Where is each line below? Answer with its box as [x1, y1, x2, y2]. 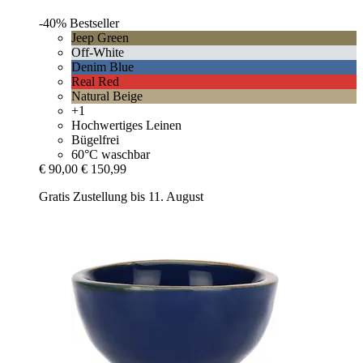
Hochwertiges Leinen [71, 117, 181, 132]
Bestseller [70, 15, 119, 30]
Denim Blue [71, 59, 134, 74]
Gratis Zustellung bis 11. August [39, 189, 203, 203]
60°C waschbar [71, 147, 150, 161]
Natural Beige [71, 88, 143, 103]
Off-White [71, 45, 124, 59]
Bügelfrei [71, 132, 119, 147]
